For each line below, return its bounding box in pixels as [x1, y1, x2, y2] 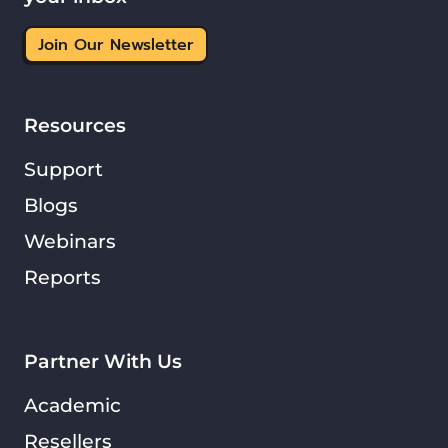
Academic [24, 393, 121, 418]
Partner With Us [24, 349, 182, 374]
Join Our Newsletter [38, 32, 194, 57]
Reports [24, 265, 101, 290]
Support [24, 157, 103, 182]
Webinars [24, 229, 116, 254]
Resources [24, 113, 126, 138]
